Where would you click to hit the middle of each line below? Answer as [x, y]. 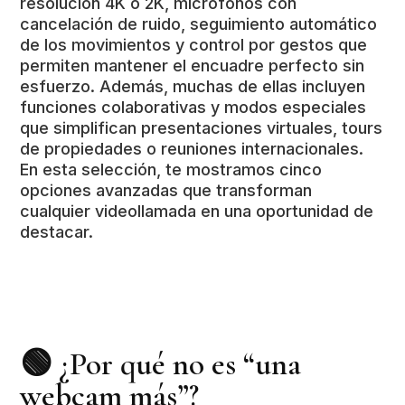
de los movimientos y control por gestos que [194, 45]
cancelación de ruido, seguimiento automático [199, 24]
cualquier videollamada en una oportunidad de [197, 211]
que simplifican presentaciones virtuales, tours [202, 128]
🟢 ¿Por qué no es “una [161, 364]
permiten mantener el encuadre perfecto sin [193, 66]
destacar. [57, 232]
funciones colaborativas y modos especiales [193, 107]
